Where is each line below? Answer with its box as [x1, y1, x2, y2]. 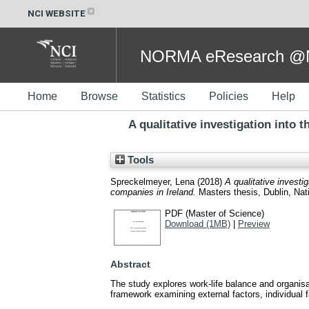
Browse [81, 90, 118, 102]
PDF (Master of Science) [165, 208, 264, 219]
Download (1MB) [165, 218, 230, 229]
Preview [238, 218, 270, 229]
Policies [209, 90, 248, 102]
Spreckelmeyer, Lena [110, 176, 195, 187]
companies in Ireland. [110, 186, 196, 197]
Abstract [110, 259, 150, 270]
